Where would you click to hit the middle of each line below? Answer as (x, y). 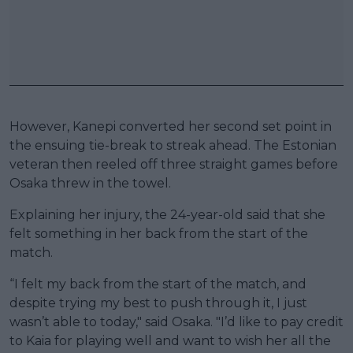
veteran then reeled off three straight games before (174, 164)
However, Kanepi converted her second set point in (171, 126)
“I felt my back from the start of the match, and (158, 284)
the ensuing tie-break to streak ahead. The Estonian (173, 145)
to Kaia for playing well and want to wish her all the (170, 340)
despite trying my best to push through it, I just (158, 303)
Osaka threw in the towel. (90, 183)
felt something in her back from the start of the (159, 233)
